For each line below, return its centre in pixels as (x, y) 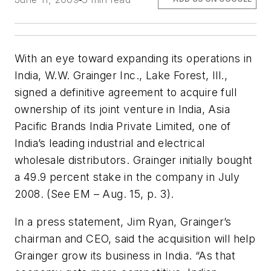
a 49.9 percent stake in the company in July (127, 177)
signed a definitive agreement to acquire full (126, 93)
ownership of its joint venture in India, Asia (122, 109)
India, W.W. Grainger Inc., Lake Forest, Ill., (121, 76)
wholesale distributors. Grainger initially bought (134, 160)
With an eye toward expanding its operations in (133, 59)
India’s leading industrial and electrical (110, 143)
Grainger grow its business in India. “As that (125, 255)
